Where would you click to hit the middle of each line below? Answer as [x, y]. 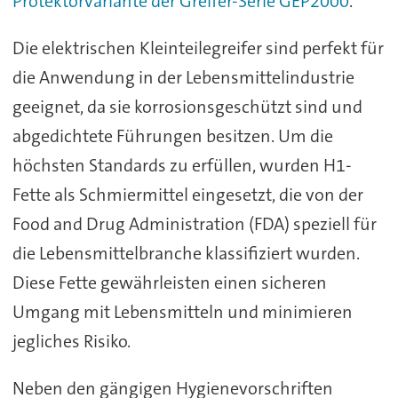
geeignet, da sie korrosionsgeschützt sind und [187, 107]
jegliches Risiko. [71, 342]
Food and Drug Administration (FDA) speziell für [194, 224]
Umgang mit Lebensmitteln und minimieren [182, 312]
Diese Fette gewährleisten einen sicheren [169, 283]
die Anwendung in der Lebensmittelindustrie [183, 78]
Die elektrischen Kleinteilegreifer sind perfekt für [198, 48]
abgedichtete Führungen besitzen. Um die [172, 136]
